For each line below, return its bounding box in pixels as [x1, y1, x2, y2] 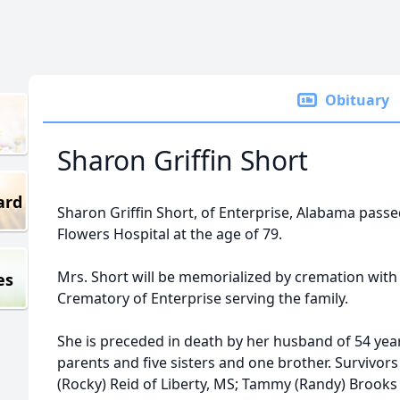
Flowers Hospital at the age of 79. [57, 224, 282, 244]
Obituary [325, 90, 389, 110]
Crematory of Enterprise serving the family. [57, 288, 348, 308]
